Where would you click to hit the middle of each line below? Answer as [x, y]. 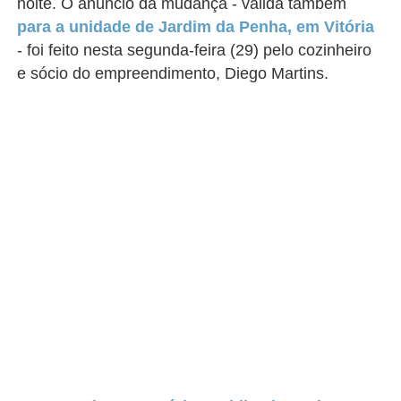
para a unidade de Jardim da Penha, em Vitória [196, 27]
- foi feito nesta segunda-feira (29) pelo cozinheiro [195, 50]
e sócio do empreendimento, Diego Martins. [173, 73]
